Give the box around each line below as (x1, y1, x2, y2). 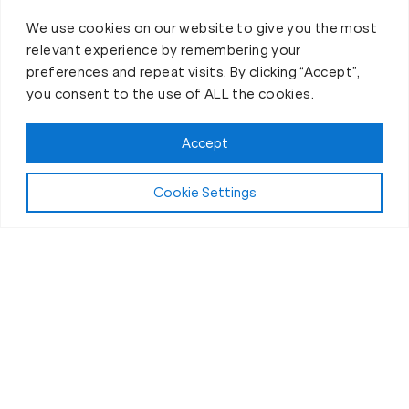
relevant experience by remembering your (26, 41, 301, 58)
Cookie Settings (152, 184, 257, 201)
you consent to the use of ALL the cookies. (26, 85, 314, 102)
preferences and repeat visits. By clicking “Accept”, (26, 63, 361, 80)
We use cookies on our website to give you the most (26, 19, 378, 37)
